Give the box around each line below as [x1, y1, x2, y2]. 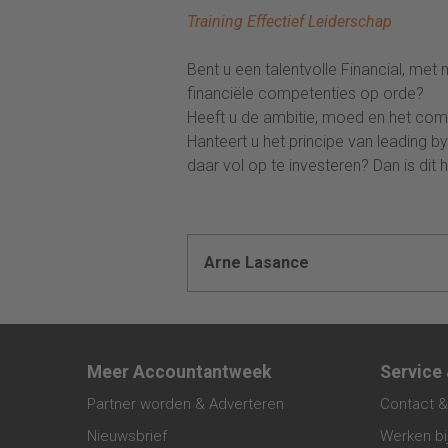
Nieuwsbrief [87, 427, 167, 445]
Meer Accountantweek [87, 362, 271, 382]
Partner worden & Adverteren [87, 395, 284, 413]
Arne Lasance [204, 253, 309, 272]
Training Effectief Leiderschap [187, 12, 392, 31]
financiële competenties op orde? [187, 84, 428, 103]
